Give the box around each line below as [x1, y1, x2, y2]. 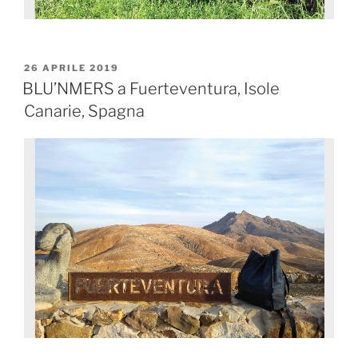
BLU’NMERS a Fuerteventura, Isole [22, 78, 280, 98]
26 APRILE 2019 [24, 62, 119, 74]
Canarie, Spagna [24, 101, 145, 121]
